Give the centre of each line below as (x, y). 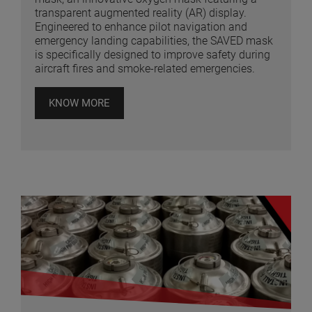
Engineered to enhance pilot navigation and (141, 27)
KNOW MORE (79, 103)
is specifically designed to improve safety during (153, 55)
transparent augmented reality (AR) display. (141, 13)
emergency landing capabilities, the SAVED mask (154, 41)
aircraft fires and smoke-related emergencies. (145, 69)
